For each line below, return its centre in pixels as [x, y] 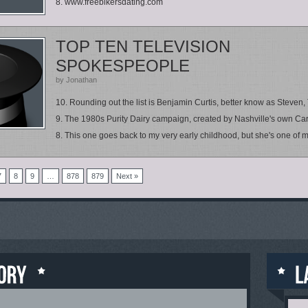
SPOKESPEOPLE [123, 66]
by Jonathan [76, 80]
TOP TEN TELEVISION [143, 46]
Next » [127, 176]
